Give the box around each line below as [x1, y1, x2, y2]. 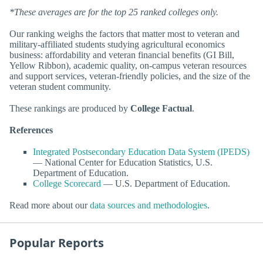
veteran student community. [9, 81, 111, 92]
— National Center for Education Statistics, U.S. [33, 157, 213, 168]
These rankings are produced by [9, 103, 130, 113]
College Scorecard [33, 178, 101, 189]
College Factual [130, 103, 192, 113]
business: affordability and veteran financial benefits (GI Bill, [9, 49, 234, 60]
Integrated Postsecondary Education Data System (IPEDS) [33, 147, 249, 157]
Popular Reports [9, 235, 104, 251]
